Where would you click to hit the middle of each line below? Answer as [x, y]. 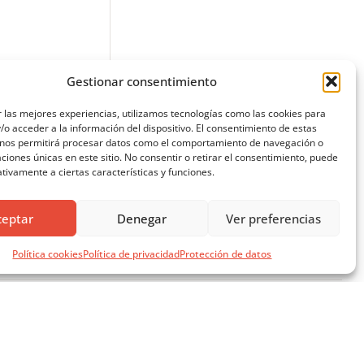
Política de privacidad [132, 254]
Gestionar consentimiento [142, 81]
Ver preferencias [274, 218]
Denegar [142, 218]
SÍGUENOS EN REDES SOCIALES [225, 322]
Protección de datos [226, 254]
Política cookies [48, 254]
